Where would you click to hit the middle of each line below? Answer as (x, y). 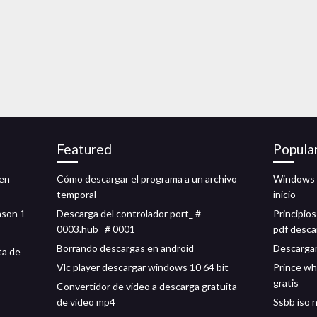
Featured (84, 149)
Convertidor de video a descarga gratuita (147, 286)
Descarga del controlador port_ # (129, 213)
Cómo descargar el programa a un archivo (147, 179)
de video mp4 (86, 302)
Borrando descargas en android (125, 248)
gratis (286, 283)
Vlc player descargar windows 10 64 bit (143, 267)
